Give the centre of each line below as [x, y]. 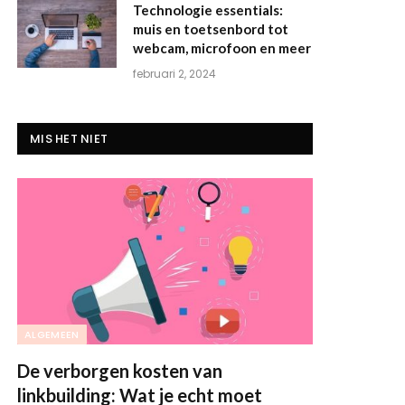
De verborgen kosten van [120, 370]
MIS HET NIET [69, 139]
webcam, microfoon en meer [222, 48]
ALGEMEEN [52, 334]
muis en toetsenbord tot [211, 29]
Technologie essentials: [208, 10]
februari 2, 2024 [174, 74]
